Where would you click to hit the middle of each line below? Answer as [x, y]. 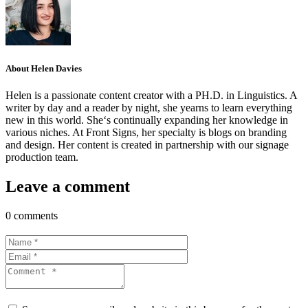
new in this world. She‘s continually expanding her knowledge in [147, 120]
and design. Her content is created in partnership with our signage [147, 145]
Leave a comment [68, 187]
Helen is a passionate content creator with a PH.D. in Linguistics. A [151, 96]
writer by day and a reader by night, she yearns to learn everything [149, 108]
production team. [42, 157]
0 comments [32, 216]
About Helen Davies [44, 69]
